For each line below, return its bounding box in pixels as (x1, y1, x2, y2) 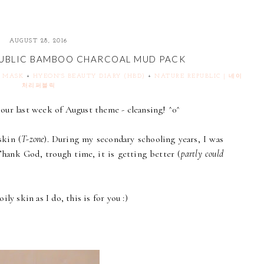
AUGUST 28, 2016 (9, 38, 68, 45)
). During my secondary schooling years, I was (44, 133, 223, 146)
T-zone (21, 133, 44, 146)
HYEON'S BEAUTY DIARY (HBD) (32, 73, 146, 80)
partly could (180, 148, 224, 160)
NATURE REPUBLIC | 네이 (154, 73, 243, 80)
